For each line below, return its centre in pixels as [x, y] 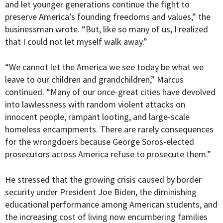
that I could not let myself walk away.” [76, 42]
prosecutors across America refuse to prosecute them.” [108, 154]
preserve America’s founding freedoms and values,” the [108, 17]
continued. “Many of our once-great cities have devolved [110, 92]
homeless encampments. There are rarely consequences [109, 129]
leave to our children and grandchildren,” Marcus [94, 80]
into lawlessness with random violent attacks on [95, 105]
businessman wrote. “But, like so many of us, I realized [107, 29]
